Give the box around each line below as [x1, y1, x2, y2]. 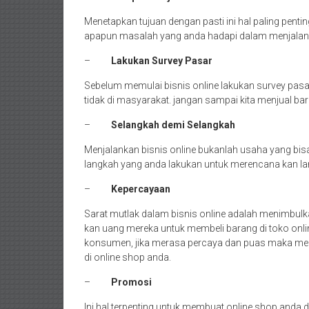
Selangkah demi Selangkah [111, 119, 235, 131]
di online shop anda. [84, 252, 171, 263]
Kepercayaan [111, 183, 170, 195]
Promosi [111, 277, 152, 288]
